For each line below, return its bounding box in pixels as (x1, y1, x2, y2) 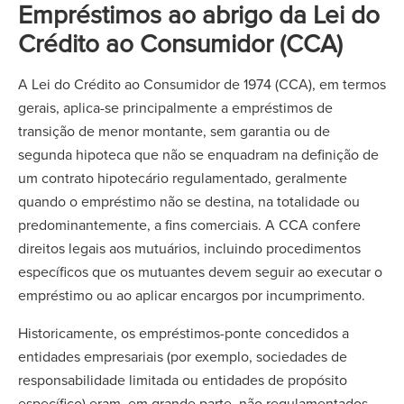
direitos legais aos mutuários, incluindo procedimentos (18, 238, 361, 258)
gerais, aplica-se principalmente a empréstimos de (18, 97, 333, 117)
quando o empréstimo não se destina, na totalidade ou (18, 191, 360, 211)
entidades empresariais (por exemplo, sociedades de (18, 346, 347, 366)
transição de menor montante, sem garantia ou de (18, 121, 330, 141)
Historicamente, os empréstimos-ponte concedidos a (18, 323, 349, 343)
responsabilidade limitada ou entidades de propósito (18, 370, 347, 390)
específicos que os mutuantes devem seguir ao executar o (18, 262, 382, 281)
